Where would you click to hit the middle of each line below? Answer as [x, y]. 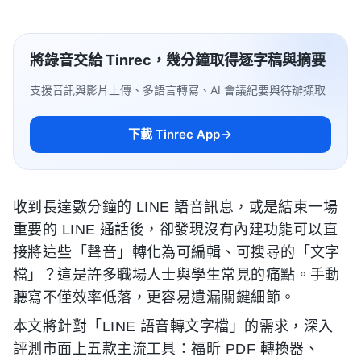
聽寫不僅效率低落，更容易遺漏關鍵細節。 [154, 297]
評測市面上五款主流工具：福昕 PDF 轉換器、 [166, 349]
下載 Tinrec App [174, 134]
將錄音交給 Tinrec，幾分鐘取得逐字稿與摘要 [178, 60]
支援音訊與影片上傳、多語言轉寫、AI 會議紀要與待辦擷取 [178, 90]
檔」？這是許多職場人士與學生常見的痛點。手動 [176, 275]
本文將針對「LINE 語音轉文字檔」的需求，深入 [173, 326]
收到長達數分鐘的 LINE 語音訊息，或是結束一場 [176, 207]
